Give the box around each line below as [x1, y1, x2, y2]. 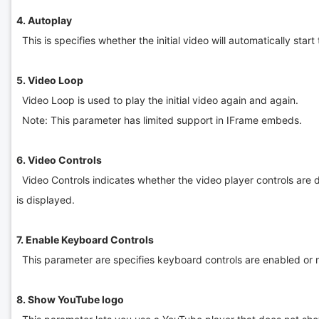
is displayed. [16, 193, 75, 206]
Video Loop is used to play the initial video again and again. [16, 93, 298, 106]
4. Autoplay [16, 14, 72, 26]
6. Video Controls [16, 153, 102, 166]
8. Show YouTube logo [16, 293, 124, 305]
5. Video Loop [16, 73, 83, 86]
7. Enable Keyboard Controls [16, 233, 154, 246]
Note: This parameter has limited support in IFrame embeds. [16, 113, 305, 126]
